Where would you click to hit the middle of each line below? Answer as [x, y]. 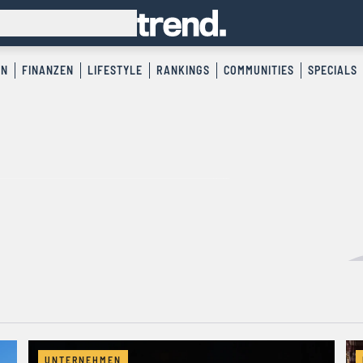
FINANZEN [47, 70]
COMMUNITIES [258, 70]
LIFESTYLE [115, 70]
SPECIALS [332, 70]
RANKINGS [183, 70]
